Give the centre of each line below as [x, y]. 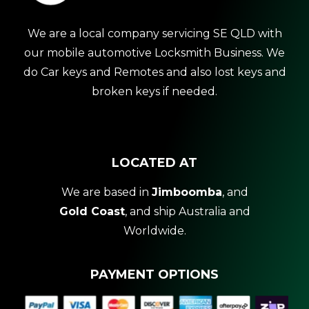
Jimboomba [187, 192]
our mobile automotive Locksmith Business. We [154, 53]
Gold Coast [92, 212]
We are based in [106, 192]
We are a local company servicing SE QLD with [154, 34]
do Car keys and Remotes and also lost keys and [154, 72]
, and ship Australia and [187, 212]
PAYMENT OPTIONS [154, 275]
